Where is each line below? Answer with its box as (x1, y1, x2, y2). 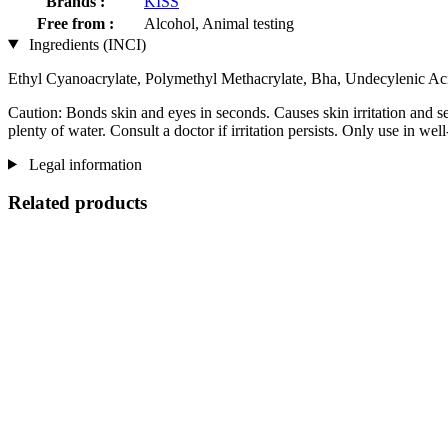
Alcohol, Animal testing (144, 14, 294, 32)
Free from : (37, 14, 114, 32)
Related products (8, 192, 147, 214)
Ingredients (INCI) (24, 35, 146, 53)
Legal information (24, 155, 142, 173)
